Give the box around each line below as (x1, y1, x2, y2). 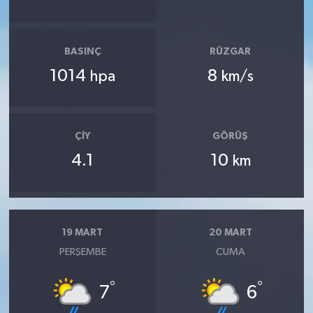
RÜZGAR (210, 47, 252, 57)
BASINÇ (64, 47, 101, 57)
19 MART (62, 228, 103, 238)
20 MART (208, 228, 252, 238)
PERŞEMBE (59, 246, 106, 257)
